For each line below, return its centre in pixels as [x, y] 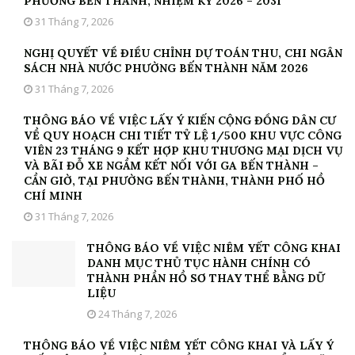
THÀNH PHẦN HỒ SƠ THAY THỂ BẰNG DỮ [206, 279]
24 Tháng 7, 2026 [136, 314]
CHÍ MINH [53, 196]
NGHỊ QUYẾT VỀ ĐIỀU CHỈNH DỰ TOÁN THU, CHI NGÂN [183, 53]
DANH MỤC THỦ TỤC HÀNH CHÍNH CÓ [199, 263]
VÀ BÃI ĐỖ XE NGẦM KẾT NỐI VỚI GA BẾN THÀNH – [171, 166]
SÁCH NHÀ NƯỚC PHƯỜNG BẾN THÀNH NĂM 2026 [166, 69]
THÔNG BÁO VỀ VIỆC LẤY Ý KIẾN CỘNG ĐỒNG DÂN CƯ [180, 121]
